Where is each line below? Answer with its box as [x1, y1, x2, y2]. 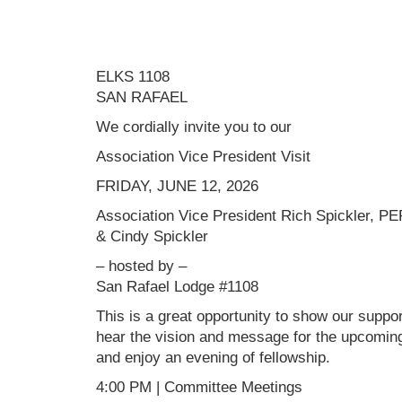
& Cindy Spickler [96, 227, 208, 245]
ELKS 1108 [96, 67, 170, 85]
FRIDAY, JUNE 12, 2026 [96, 177, 258, 195]
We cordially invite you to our [96, 118, 292, 135]
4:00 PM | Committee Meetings [96, 378, 302, 396]
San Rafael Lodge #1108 [96, 277, 258, 295]
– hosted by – [96, 257, 187, 275]
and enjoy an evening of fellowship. [96, 348, 330, 366]
